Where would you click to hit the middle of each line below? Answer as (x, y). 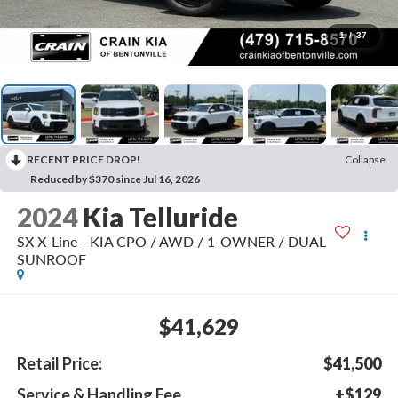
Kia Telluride (160, 217)
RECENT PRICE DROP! (84, 160)
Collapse (365, 160)
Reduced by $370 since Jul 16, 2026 (115, 179)
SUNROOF (51, 259)
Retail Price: (59, 363)
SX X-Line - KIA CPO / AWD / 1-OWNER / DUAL (171, 242)
